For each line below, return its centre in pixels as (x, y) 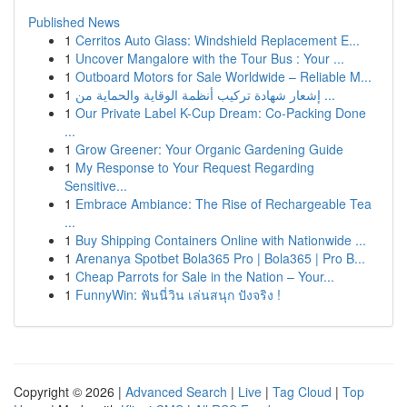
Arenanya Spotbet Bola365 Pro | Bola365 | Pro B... (220, 258)
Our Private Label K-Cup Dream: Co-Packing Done (221, 113)
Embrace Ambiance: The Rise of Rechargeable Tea (223, 203)
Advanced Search (176, 392)
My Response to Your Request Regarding (195, 167)
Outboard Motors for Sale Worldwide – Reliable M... (223, 76)
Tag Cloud (302, 392)
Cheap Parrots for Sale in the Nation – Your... (205, 276)
